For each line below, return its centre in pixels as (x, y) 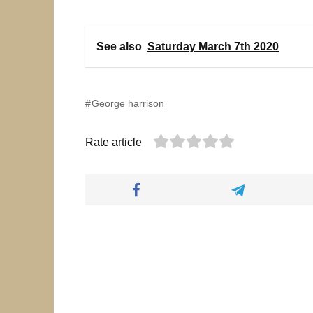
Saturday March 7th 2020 (213, 46)
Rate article (114, 142)
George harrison (128, 103)
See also (119, 46)
